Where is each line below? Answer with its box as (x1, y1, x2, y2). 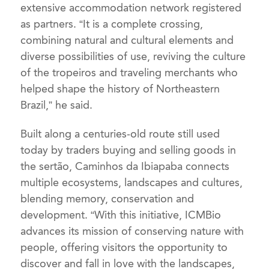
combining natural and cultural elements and (20, 33, 234, 47)
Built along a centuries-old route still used (20, 127, 220, 141)
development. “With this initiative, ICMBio (20, 208, 222, 222)
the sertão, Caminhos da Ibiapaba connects (20, 160, 230, 174)
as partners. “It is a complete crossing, (20, 17, 204, 31)
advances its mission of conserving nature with (20, 225, 244, 238)
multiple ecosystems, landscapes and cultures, (20, 176, 243, 190)
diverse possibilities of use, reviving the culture (20, 49, 246, 63)
